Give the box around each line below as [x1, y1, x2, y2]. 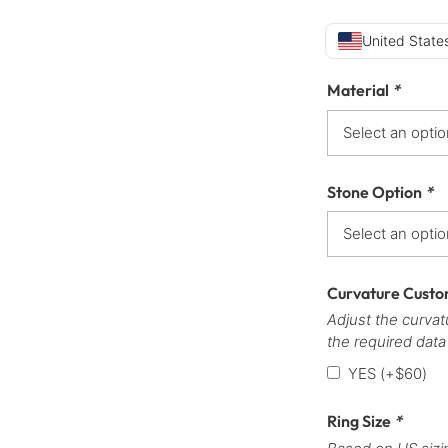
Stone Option [327, 181, 425, 202]
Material [327, 80, 392, 100]
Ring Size [327, 411, 394, 432]
